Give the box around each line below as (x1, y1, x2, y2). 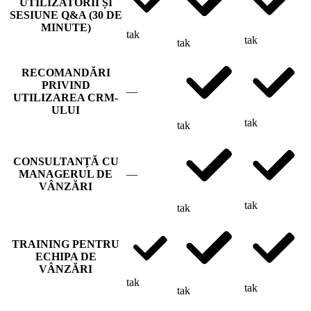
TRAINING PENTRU (12, 237, 119, 250)
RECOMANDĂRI (21, 66, 110, 78)
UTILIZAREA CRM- (13, 91, 118, 103)
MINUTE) (40, 21, 91, 33)
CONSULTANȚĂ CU (12, 155, 119, 167)
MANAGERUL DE (19, 167, 112, 180)
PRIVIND (41, 78, 90, 91)
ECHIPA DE (35, 250, 96, 262)
